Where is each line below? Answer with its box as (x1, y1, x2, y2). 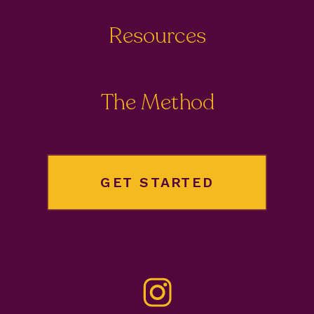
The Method (100, 88, 214, 118)
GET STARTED (100, 174, 214, 191)
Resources (109, 21, 206, 51)
